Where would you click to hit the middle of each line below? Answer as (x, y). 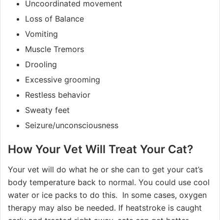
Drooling (41, 65)
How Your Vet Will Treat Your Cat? (101, 150)
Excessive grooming (63, 80)
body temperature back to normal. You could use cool (109, 182)
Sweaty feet (47, 110)
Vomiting (41, 34)
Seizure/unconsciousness (72, 125)
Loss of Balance (55, 19)
